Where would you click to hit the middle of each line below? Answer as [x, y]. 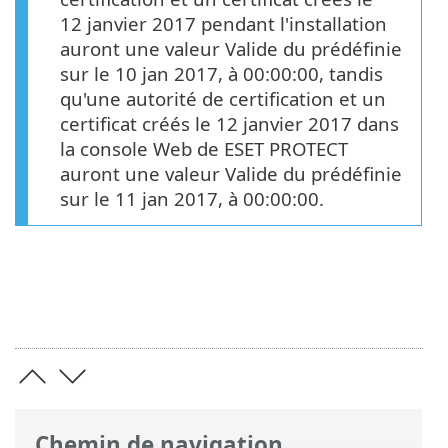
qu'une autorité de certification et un [223, 98]
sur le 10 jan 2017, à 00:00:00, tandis [221, 73]
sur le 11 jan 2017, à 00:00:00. [192, 198]
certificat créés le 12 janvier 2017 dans [229, 123]
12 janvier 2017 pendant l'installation [223, 23]
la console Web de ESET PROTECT [204, 148]
